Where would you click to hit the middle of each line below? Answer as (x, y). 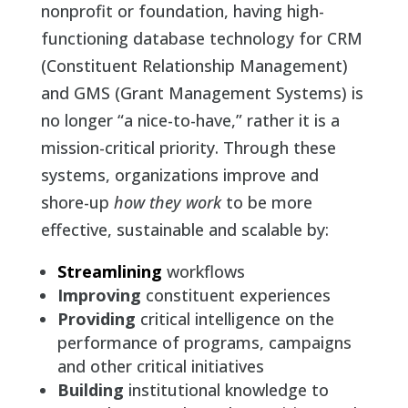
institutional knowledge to (226, 390)
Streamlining (109, 272)
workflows (205, 272)
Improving (99, 296)
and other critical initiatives (160, 367)
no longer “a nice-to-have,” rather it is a (190, 121)
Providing (96, 319)
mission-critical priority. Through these (188, 148)
